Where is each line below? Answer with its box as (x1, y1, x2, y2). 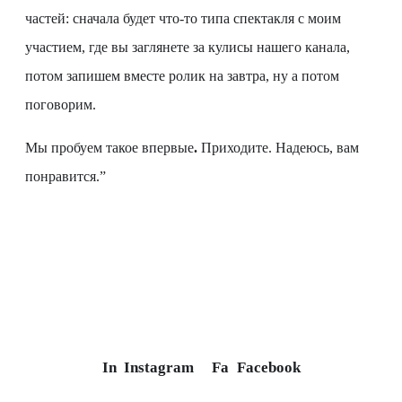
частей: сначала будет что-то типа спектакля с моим (25, 11, 341, 27)
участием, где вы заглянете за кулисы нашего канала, (25, 39, 350, 56)
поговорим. (25, 97, 96, 113)
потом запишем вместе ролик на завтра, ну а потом (25, 68, 339, 84)
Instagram (124, 359, 194, 377)
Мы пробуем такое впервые (25, 140, 194, 156)
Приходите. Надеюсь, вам (197, 140, 359, 156)
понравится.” (25, 169, 106, 185)
